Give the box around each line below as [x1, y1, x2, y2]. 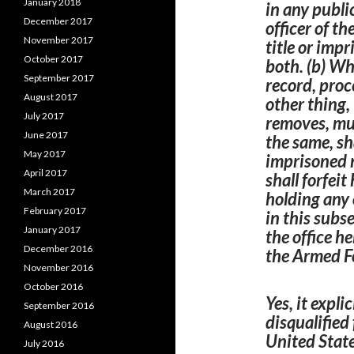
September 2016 [24, 299, 94, 311]
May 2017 [24, 148, 66, 160]
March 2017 [24, 186, 75, 198]
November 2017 [24, 34, 93, 46]
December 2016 [24, 243, 92, 254]
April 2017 [24, 167, 67, 179]
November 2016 [24, 262, 93, 273]
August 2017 [24, 91, 77, 103]
